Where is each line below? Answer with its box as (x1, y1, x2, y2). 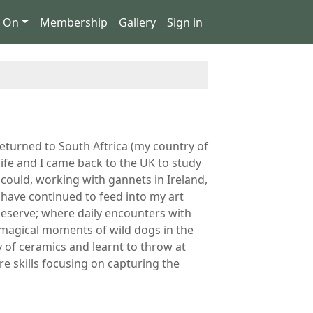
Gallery (119, 14, 156, 30)
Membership (40, 14, 108, 30)
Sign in (167, 14, 203, 30)
